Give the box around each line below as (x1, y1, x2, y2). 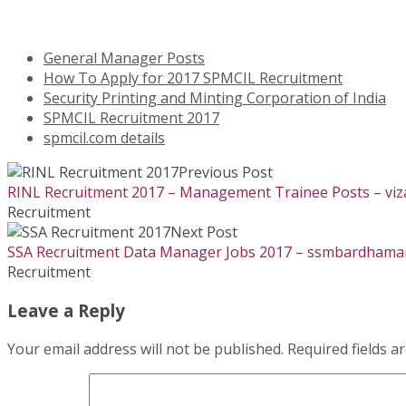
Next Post (170, 222, 237, 243)
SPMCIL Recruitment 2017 (43, 108, 219, 129)
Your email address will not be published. (7, 338, 284, 359)
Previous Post (179, 162, 273, 183)
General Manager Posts (43, 48, 205, 69)
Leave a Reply (7, 299, 125, 323)
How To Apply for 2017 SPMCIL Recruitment (43, 68, 343, 89)
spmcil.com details (43, 128, 165, 149)
